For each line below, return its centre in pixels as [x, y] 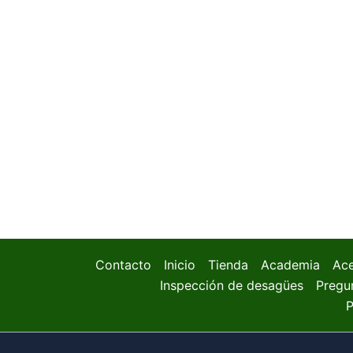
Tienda [228, 265]
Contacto [123, 265]
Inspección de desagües [232, 285]
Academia [290, 265]
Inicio [179, 265]
